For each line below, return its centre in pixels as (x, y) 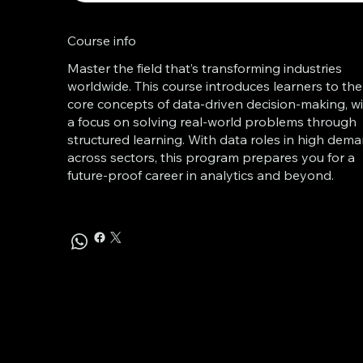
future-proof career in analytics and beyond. (201, 175)
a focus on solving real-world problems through (212, 121)
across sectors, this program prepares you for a (211, 157)
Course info (102, 40)
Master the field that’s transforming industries (205, 68)
